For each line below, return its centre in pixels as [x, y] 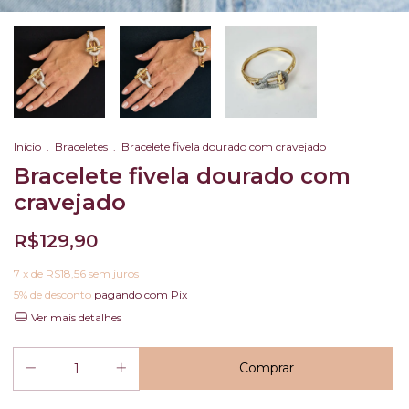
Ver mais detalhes [74, 317]
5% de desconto [52, 294]
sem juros [114, 273]
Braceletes [81, 146]
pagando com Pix [139, 294]
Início [27, 146]
